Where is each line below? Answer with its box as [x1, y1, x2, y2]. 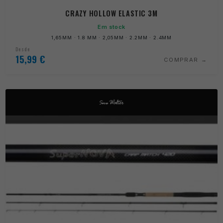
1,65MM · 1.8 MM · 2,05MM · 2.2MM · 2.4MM [51, 34, 172, 40]
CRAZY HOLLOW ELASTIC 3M [65, 8, 158, 19]
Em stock [98, 23, 125, 30]
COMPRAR [164, 56, 199, 63]
